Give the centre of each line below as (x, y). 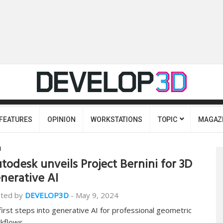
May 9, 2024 (97, 195)
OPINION (61, 119)
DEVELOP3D (47, 195)
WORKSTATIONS (116, 119)
